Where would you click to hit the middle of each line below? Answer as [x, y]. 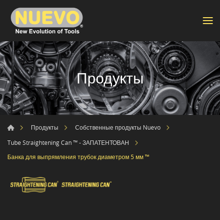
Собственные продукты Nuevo [118, 127]
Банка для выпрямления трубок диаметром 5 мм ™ [78, 157]
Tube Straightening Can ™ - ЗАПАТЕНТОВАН [68, 142]
